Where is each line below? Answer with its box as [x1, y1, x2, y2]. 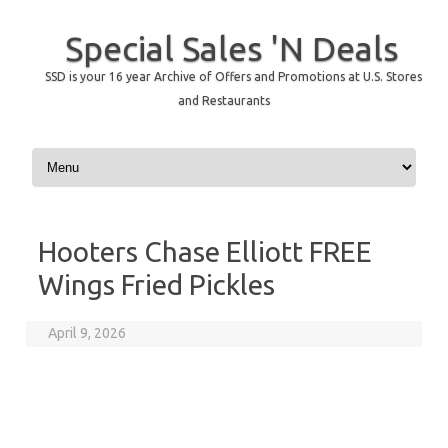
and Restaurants [178, 94, 270, 107]
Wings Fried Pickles [38, 269, 275, 300]
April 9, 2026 [48, 325, 127, 341]
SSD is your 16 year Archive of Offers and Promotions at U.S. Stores [44, 70, 422, 83]
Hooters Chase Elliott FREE [38, 236, 372, 267]
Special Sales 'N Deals [64, 29, 399, 67]
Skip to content [28, 143, 122, 159]
